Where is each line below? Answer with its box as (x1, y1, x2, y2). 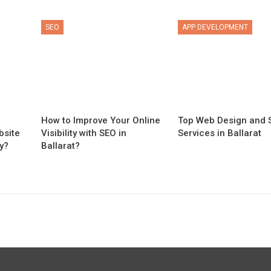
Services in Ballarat (178, 127, 262, 139)
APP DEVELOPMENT (182, 23, 249, 31)
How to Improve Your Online (41, 114, 161, 126)
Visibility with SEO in (41, 127, 127, 139)
